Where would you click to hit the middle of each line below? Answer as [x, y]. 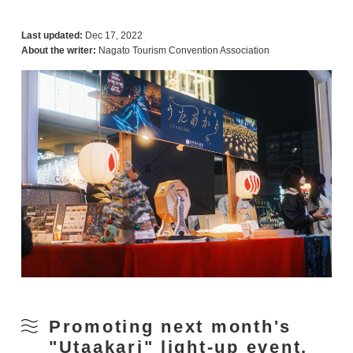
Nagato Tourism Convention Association [184, 50]
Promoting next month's [170, 326]
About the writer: [58, 50]
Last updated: [52, 35]
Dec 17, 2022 [113, 35]
